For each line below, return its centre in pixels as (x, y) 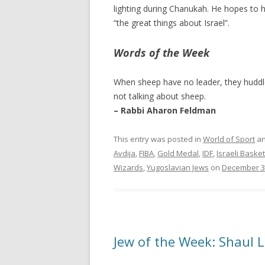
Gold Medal (178, 153)
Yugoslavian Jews (178, 167)
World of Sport (229, 139)
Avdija (125, 153)
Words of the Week (161, 52)
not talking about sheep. (160, 96)
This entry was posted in (158, 139)
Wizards (128, 167)
